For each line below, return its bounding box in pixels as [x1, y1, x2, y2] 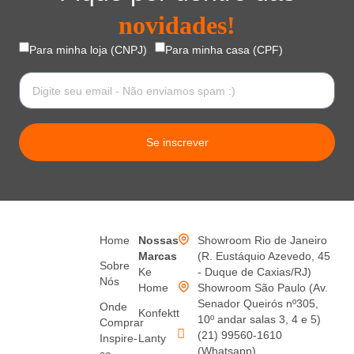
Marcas [138, 250, 178, 263]
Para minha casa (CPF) [165, 43, 283, 57]
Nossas [138, 234, 179, 247]
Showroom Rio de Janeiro [198, 234, 328, 247]
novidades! [119, 11, 235, 40]
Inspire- [100, 332, 138, 345]
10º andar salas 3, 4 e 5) [198, 313, 322, 326]
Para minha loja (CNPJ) [29, 43, 147, 57]
